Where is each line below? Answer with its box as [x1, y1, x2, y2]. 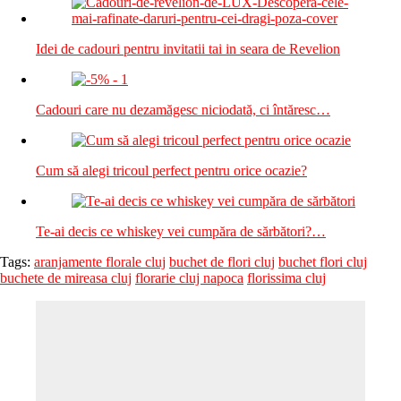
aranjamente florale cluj [34, 253, 166, 269]
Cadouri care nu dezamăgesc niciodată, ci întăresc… [36, 101, 330, 117]
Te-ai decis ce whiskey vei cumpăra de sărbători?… [36, 223, 326, 239]
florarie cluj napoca [135, 269, 243, 286]
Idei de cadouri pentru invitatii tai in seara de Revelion [36, 40, 340, 56]
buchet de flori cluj [169, 253, 275, 269]
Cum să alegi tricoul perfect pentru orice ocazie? [36, 162, 307, 178]
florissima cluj [247, 269, 326, 286]
